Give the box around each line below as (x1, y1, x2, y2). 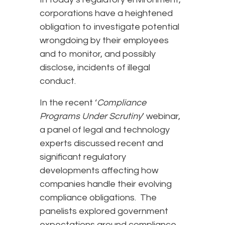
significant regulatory (40, 152, 126, 162)
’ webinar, (142, 111, 180, 122)
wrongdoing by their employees (40, 36, 169, 46)
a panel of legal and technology (40, 125, 170, 135)
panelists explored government (40, 206, 168, 216)
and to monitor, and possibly (40, 49, 156, 59)
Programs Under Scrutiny (40, 111, 142, 122)
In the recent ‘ (40, 98, 97, 108)
